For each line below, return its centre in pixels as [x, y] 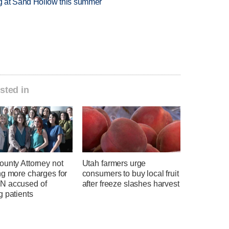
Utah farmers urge [114, 164]
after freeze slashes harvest [131, 184]
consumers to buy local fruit [130, 174]
